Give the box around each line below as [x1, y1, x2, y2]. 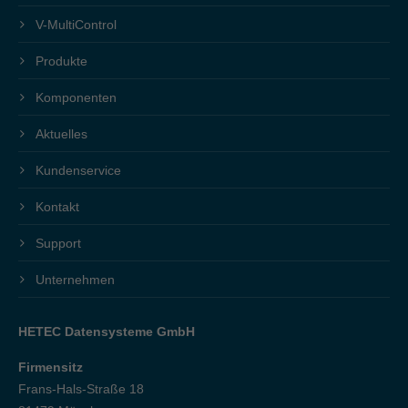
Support [36, 235, 81, 250]
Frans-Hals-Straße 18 [18, 381, 144, 396]
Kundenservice [36, 162, 121, 178]
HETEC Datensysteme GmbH [18, 323, 195, 339]
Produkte [36, 53, 87, 68]
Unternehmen [36, 271, 115, 287]
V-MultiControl [36, 16, 117, 32]
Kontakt [36, 199, 79, 214]
